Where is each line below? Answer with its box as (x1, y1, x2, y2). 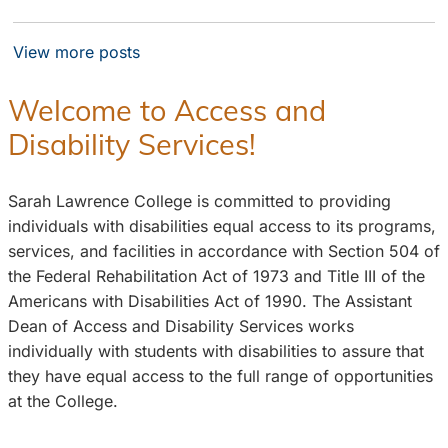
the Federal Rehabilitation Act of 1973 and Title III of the (8, 265, 425, 286)
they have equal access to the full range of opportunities (8, 365, 433, 386)
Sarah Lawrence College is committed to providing (8, 190, 391, 211)
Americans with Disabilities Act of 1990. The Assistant (8, 290, 412, 311)
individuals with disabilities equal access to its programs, (8, 215, 436, 236)
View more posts (12, 42, 140, 63)
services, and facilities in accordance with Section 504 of (8, 240, 440, 261)
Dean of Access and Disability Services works (8, 315, 354, 336)
